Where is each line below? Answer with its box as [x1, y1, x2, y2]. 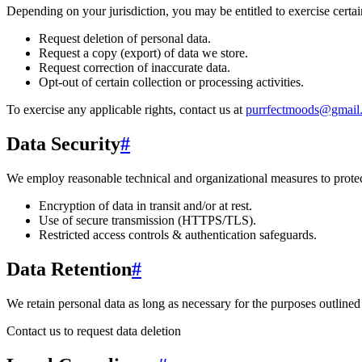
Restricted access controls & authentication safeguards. [39, 228, 317, 242]
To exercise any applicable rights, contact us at [6, 103, 242, 117]
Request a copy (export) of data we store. [39, 46, 248, 61]
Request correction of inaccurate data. [39, 61, 230, 75]
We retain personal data [6, 296, 128, 310]
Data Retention [6, 258, 132, 280]
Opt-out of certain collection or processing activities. [39, 75, 304, 90]
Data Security [6, 133, 120, 155]
